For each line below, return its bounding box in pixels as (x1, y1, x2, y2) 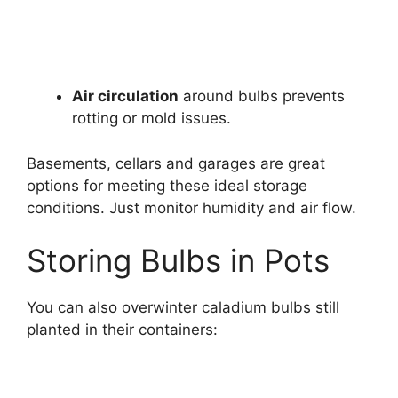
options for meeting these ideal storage (27, 176, 307, 195)
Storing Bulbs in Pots (27, 242, 330, 280)
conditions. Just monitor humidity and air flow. (27, 198, 356, 217)
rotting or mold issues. (72, 109, 231, 128)
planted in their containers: (27, 321, 218, 339)
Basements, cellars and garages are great (27, 154, 325, 172)
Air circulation (72, 87, 179, 106)
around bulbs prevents (179, 87, 345, 106)
